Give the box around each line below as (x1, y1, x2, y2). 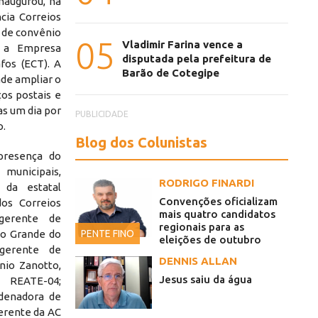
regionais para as (159, 221, 244, 234)
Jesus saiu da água (159, 273, 252, 286)
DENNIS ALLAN (159, 255, 237, 268)
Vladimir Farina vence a (122, 38, 243, 51)
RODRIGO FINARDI (159, 177, 254, 190)
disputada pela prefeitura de (122, 53, 271, 65)
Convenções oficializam (159, 195, 278, 208)
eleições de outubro (159, 234, 261, 246)
